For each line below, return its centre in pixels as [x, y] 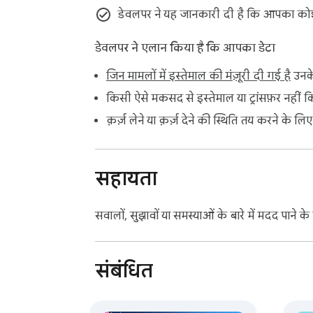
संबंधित [124, 270]
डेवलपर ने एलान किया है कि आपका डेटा [185, 49]
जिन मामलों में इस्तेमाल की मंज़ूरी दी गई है [198, 77]
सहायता [126, 178]
